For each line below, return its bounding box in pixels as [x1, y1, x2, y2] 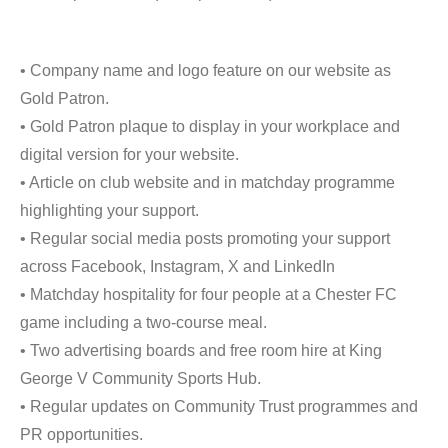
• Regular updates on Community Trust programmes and [20, 398, 418, 415]
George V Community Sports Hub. [20, 370, 261, 387]
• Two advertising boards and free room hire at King [20, 342, 382, 359]
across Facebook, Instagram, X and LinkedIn [20, 258, 335, 275]
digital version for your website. [20, 146, 239, 163]
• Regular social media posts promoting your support [20, 230, 390, 247]
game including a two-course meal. [20, 314, 267, 331]
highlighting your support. [20, 202, 199, 219]
